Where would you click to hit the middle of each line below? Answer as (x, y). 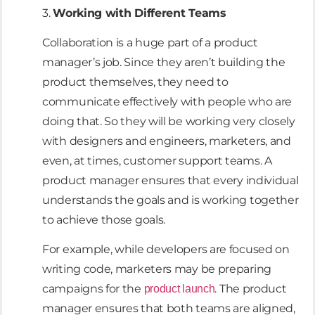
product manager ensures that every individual (171, 181)
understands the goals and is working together (171, 200)
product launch (179, 289)
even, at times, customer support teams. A (157, 161)
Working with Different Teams (140, 13)
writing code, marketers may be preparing (157, 269)
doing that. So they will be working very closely (169, 122)
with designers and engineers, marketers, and (167, 141)
